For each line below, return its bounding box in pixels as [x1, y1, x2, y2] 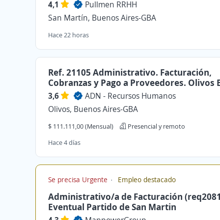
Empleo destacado [116, 175, 176, 184]
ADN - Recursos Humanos [85, 90, 176, 101]
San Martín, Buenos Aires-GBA [48, 12, 156, 23]
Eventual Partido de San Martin [48, 201, 176, 213]
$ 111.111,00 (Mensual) [48, 122, 113, 131]
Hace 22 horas [48, 30, 89, 39]
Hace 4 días [48, 138, 81, 147]
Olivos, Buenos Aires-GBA [48, 104, 138, 114]
